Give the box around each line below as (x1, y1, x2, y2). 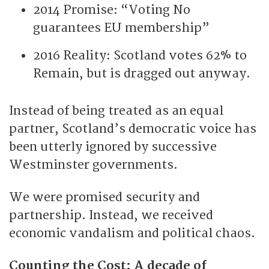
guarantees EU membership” (33, 20, 210, 35)
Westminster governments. (9, 157, 178, 172)
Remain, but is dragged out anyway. (33, 65, 250, 81)
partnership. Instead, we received (9, 207, 213, 223)
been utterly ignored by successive (9, 139, 217, 154)
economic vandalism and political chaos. (9, 225, 255, 241)
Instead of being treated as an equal (9, 103, 223, 118)
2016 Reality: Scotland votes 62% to (33, 47, 247, 63)
